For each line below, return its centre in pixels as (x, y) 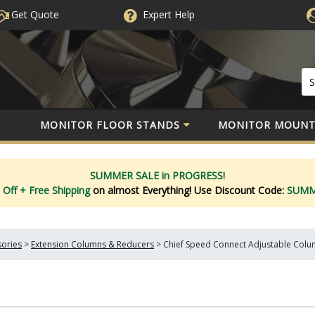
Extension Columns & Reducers (92, 244)
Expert (157, 14)
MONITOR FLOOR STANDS (110, 124)
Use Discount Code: (240, 190)
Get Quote (33, 14)
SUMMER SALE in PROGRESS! (157, 175)
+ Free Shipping (56, 190)
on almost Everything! (143, 190)
